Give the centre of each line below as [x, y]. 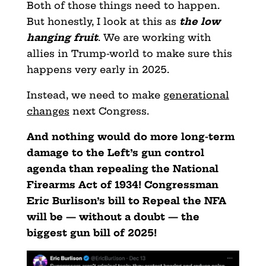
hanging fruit [62, 37]
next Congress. [109, 111]
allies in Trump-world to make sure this [129, 53]
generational [196, 95]
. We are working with [154, 37]
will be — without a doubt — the [113, 216]
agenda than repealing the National [122, 168]
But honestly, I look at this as [103, 21]
